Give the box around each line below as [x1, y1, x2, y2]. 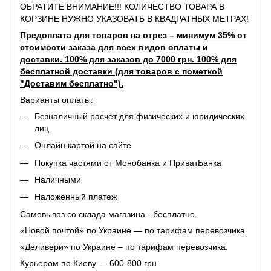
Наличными [34, 174, 81, 184]
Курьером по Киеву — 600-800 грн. [20, 258, 159, 268]
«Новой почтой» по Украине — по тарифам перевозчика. [20, 225, 247, 235]
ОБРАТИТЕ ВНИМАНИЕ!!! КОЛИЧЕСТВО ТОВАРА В [20, 1, 224, 11]
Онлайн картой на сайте [34, 140, 131, 151]
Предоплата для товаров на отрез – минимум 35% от [20, 30, 247, 40]
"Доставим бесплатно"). [20, 78, 123, 88]
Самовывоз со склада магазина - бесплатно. [20, 209, 197, 219]
